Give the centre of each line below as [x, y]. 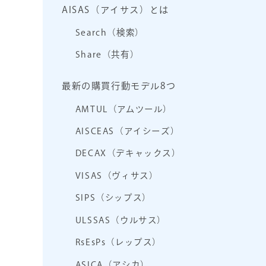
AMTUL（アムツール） [123, 109]
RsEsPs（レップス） [118, 242]
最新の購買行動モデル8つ [119, 86]
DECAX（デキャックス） [128, 153]
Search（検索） [110, 33]
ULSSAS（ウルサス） [121, 220]
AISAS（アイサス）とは [115, 9]
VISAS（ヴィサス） [117, 175]
